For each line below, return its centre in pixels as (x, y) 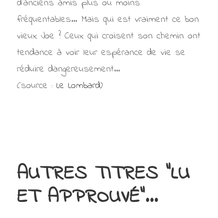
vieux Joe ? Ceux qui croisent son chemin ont (109, 36)
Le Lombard (78, 86)
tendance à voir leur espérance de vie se (101, 53)
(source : (37, 86)
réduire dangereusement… (69, 69)
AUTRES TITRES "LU (103, 174)
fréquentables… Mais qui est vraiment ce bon (108, 20)
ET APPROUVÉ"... (88, 197)
